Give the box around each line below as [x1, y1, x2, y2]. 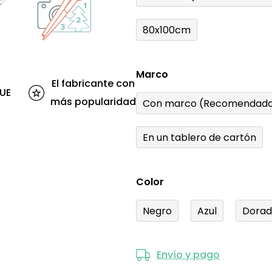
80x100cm [143, 22, 191, 37]
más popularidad [50, 95, 136, 109]
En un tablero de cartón [143, 130, 256, 144]
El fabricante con [52, 76, 135, 91]
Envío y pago [157, 248, 220, 262]
